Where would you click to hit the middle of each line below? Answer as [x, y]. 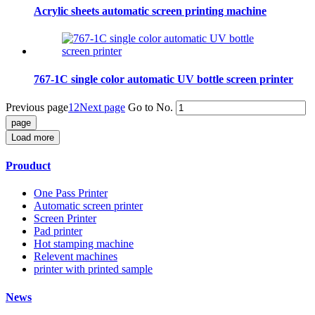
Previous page [37, 107]
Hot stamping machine [84, 244]
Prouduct [28, 166]
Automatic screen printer [88, 206]
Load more [33, 137]
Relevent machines [76, 257]
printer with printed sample [93, 269]
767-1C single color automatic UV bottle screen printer [163, 79]
